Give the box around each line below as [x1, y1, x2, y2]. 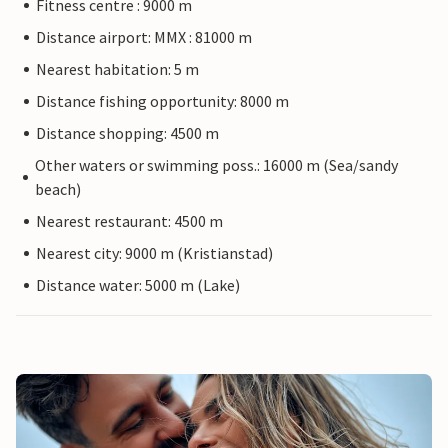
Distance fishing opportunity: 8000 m [36, 91, 289, 112]
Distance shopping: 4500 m [36, 123, 219, 144]
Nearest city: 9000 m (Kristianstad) [36, 243, 273, 264]
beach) [35, 179, 82, 200]
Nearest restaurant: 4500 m [36, 211, 223, 232]
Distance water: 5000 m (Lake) [36, 275, 240, 296]
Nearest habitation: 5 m [36, 59, 199, 80]
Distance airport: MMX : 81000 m [36, 27, 252, 48]
